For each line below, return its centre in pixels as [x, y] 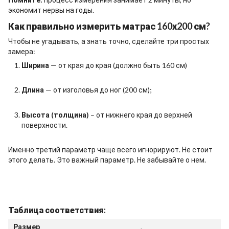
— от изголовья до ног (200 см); [98, 90]
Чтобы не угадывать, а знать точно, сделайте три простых [109, 41]
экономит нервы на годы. [51, 10]
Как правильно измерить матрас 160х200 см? [109, 26]
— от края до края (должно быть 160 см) [118, 65]
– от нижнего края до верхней [141, 114]
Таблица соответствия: [57, 210]
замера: [22, 51]
